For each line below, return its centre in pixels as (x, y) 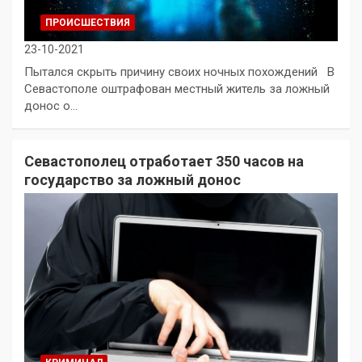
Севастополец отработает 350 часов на (164, 161)
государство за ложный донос (133, 179)
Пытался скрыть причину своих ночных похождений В (179, 72)
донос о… (51, 105)
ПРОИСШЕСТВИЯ (88, 22)
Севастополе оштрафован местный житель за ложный (177, 88)
